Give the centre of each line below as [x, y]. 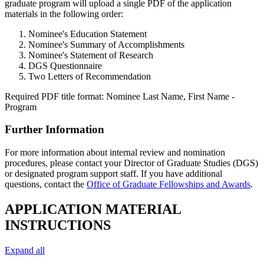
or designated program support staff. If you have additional [113, 174]
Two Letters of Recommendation [90, 76]
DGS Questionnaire [65, 65]
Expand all [25, 250]
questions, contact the [46, 184]
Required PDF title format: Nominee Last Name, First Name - [120, 96]
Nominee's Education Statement [88, 34]
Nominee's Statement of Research [91, 55]
